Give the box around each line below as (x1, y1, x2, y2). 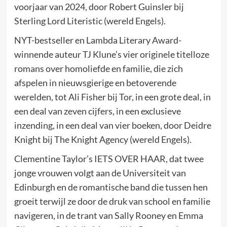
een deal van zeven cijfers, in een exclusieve (14, 105, 181, 117)
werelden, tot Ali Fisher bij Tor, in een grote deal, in (14, 91, 211, 102)
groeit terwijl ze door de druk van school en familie (14, 195, 210, 207)
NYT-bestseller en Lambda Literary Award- (14, 34, 181, 46)
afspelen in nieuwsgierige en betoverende (14, 77, 176, 88)
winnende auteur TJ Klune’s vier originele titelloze (14, 48, 209, 60)
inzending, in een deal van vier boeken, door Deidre (14, 119, 211, 131)
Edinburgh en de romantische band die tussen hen (14, 181, 208, 193)
